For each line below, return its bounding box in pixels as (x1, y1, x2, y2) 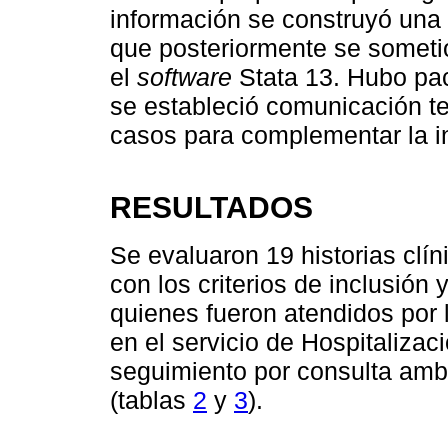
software (137, 62, 232, 91)
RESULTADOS (110, 189, 313, 224)
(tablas (110, 386, 193, 415)
